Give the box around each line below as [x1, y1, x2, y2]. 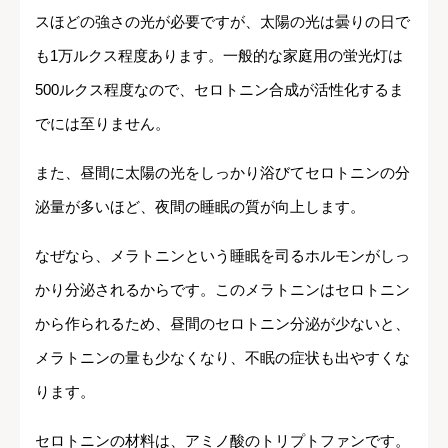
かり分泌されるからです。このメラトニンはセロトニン [35, 281, 410, 299]
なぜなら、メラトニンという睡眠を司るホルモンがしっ [35, 247, 410, 265]
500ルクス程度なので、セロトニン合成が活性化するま [35, 81, 404, 99]
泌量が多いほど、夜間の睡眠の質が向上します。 [35, 198, 365, 216]
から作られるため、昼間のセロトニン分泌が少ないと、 [35, 315, 410, 333]
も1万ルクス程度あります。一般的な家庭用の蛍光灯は [35, 47, 403, 65]
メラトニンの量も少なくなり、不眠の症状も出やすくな [35, 349, 410, 367]
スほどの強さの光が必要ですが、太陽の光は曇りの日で [35, 13, 410, 31]
